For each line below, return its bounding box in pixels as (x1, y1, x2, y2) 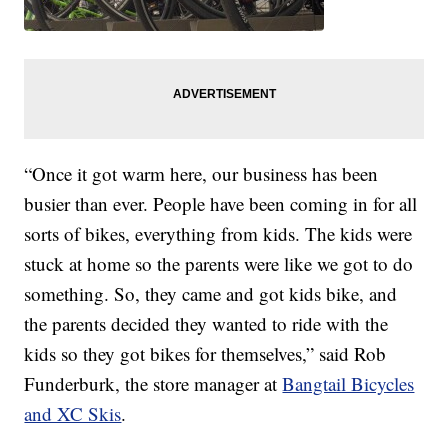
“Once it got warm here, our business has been (24, 161, 379, 187)
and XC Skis (24, 401, 122, 427)
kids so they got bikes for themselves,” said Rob (24, 341, 387, 367)
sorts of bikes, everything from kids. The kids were (24, 221, 413, 247)
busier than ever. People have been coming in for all (24, 191, 418, 217)
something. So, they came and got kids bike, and (24, 281, 398, 307)
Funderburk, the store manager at (24, 371, 283, 397)
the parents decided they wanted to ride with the (24, 311, 389, 337)
